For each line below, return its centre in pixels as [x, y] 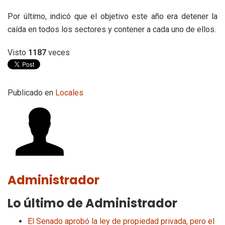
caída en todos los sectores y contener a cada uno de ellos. [112, 29]
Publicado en [30, 92]
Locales [69, 92]
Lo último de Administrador [92, 203]
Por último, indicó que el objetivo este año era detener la [113, 16]
